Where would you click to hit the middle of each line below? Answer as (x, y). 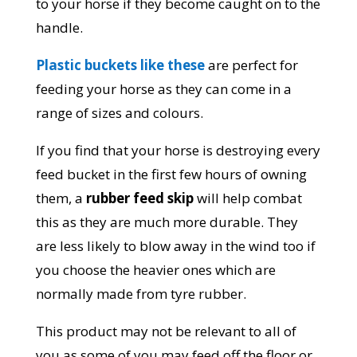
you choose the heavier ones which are (155, 270)
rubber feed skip (139, 198)
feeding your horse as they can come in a (163, 89)
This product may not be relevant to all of (166, 331)
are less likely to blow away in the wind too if (175, 246)
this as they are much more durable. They (167, 222)
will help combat (247, 198)
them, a (61, 198)
